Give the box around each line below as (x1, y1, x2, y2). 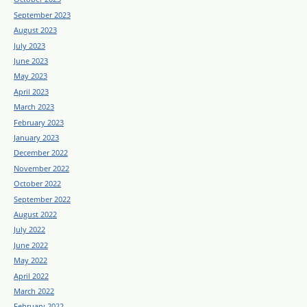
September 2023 (14, 9, 71, 20)
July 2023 (14, 40, 45, 51)
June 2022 (14, 239, 48, 250)
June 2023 (14, 56, 48, 66)
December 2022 (14, 147, 68, 158)
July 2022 (14, 224, 45, 235)
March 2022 (14, 285, 54, 296)
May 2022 (14, 255, 47, 266)
